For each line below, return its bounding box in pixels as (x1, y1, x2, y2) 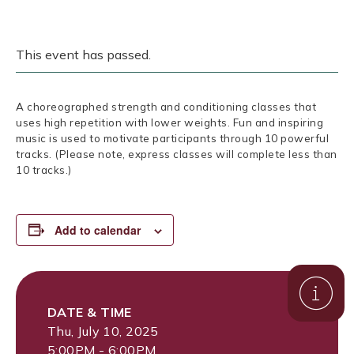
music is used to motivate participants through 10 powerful (16, 132, 329, 145)
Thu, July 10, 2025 (47, 322, 159, 339)
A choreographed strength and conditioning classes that (16, 100, 316, 114)
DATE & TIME (47, 303, 132, 320)
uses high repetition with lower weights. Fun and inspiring (16, 116, 323, 130)
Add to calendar (55, 221, 141, 238)
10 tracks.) (16, 164, 72, 177)
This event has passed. (16, 47, 151, 62)
